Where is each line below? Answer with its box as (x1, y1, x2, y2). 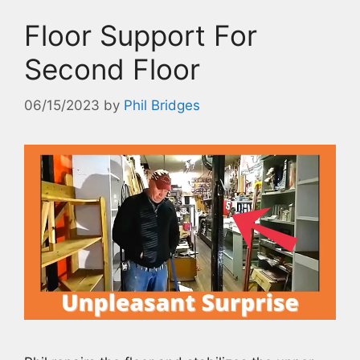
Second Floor (24, 52, 200, 87)
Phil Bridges (124, 96, 200, 113)
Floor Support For (24, 18, 257, 53)
